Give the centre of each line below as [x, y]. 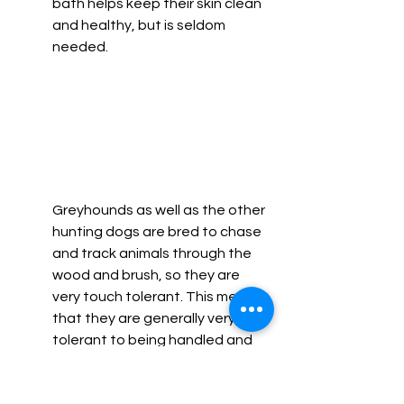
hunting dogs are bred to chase [158, 231]
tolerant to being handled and [154, 340]
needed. [82, 47]
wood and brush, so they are [147, 275]
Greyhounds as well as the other [160, 210]
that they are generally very [145, 318]
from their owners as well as [144, 383]
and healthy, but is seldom [140, 26]
